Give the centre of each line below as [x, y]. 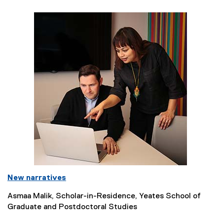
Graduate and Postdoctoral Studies [72, 207]
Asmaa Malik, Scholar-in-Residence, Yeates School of [104, 197]
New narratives [37, 178]
